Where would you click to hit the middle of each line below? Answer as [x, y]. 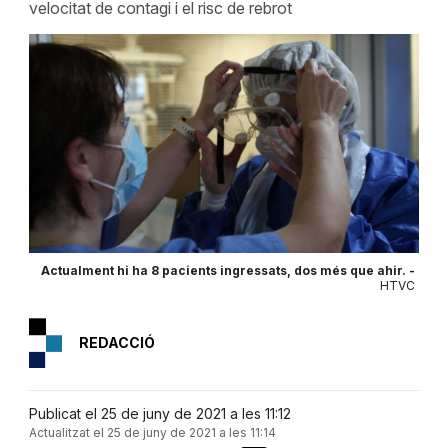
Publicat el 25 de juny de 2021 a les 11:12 [159, 414]
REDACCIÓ [116, 342]
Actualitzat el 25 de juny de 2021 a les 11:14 [152, 433]
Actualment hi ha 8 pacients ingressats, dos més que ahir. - [227, 270]
